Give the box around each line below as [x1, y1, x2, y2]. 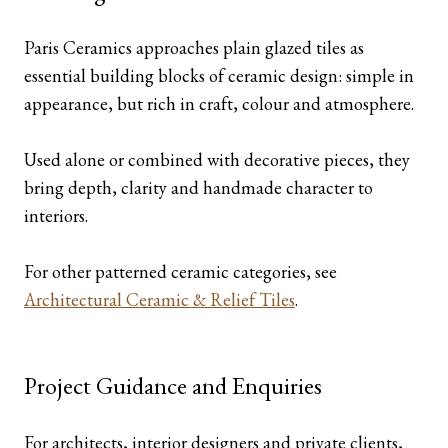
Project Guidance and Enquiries [24, 370, 322, 401]
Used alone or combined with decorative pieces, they [24, 148, 410, 171]
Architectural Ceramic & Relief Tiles [24, 288, 295, 311]
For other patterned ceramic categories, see [24, 260, 337, 283]
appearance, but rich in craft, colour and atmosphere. [24, 92, 414, 115]
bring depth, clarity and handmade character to [24, 176, 373, 199]
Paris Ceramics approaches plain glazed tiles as [24, 36, 364, 59]
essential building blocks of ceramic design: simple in [24, 64, 414, 87]
